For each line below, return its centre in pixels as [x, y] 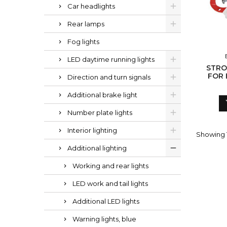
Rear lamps [86, 24]
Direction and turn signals [109, 77]
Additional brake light [102, 95]
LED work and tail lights [110, 183]
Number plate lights [100, 112]
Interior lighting [92, 130]
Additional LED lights [106, 201]
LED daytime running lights [111, 59]
